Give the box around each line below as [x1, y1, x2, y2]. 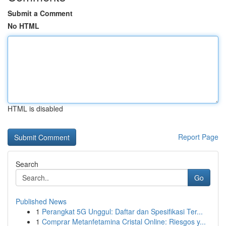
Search [16, 159, 38, 169]
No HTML [8, 21, 39, 31]
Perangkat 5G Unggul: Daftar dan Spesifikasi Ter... [42, 206, 203, 216]
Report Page [178, 132, 218, 142]
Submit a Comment [8, 8, 73, 18]
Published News [16, 196, 67, 206]
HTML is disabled [8, 103, 63, 114]
